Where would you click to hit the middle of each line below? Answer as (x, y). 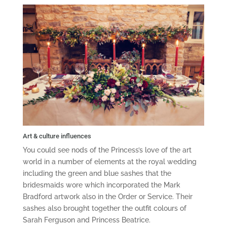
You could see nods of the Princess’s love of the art (107, 150)
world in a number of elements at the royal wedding (109, 161)
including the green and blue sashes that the (97, 173)
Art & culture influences (57, 136)
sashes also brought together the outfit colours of (104, 208)
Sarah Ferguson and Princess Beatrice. (86, 220)
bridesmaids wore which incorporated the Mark (101, 185)
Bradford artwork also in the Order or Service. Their (107, 196)
